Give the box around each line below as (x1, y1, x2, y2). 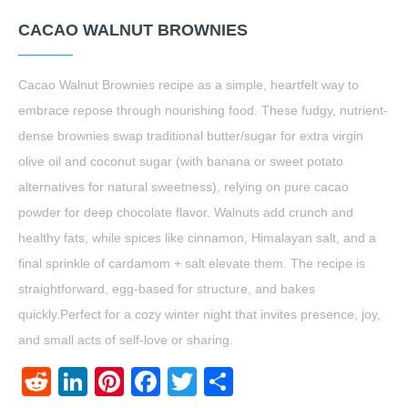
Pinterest (124, 365, 240, 398)
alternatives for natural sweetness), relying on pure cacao (18, 179, 349, 194)
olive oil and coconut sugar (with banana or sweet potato (18, 154, 343, 168)
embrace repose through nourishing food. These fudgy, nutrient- (18, 103, 388, 117)
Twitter (197, 365, 283, 398)
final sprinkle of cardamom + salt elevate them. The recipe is (18, 256, 365, 270)
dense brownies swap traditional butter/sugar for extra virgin (18, 128, 363, 143)
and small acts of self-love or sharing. (18, 332, 233, 347)
